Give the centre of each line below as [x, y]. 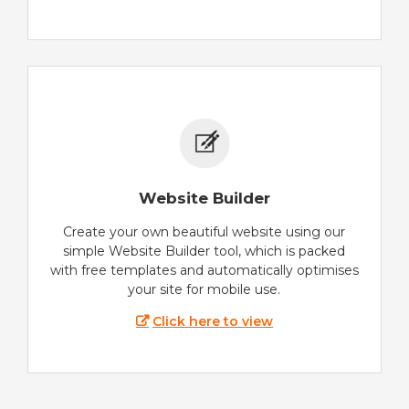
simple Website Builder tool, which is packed [204, 252]
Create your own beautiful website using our [204, 232]
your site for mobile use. [204, 290]
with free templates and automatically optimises [204, 271]
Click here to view [213, 322]
